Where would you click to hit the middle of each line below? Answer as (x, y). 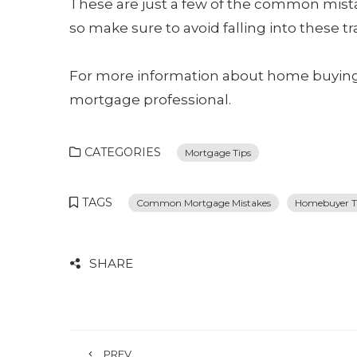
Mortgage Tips (218, 153)
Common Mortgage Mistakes (204, 203)
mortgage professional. (152, 100)
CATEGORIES (123, 152)
